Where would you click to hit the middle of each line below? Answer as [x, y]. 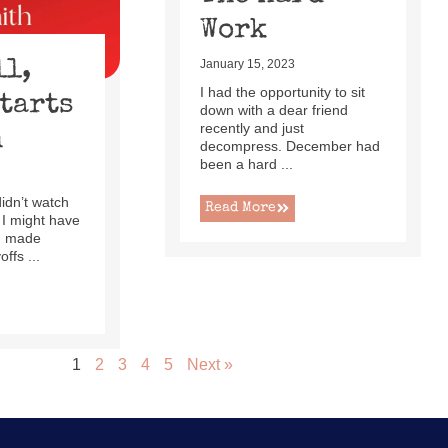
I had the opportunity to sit [282, 91]
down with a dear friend [273, 109]
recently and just [251, 127]
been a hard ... [246, 163]
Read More [240, 207]
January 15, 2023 [247, 63]
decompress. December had [289, 145]
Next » [209, 364]
